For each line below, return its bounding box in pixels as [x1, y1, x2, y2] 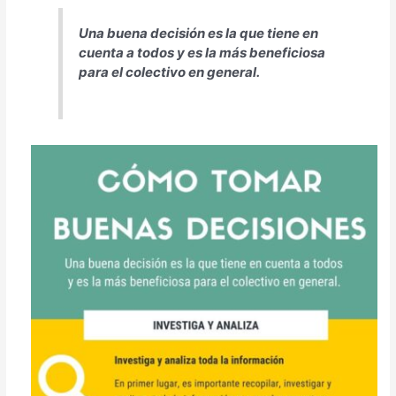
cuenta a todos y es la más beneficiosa [79, 43, 326, 61]
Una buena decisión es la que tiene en [79, 24, 319, 42]
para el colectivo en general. [79, 63, 261, 80]
